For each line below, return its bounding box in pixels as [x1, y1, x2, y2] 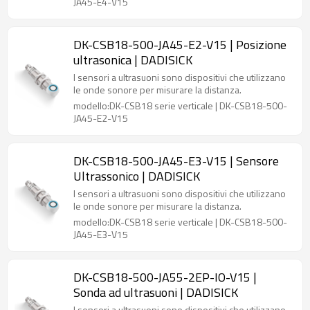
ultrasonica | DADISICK [73, 51, 192, 69]
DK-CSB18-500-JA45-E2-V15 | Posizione [73, 35, 288, 54]
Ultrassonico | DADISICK [73, 167, 200, 185]
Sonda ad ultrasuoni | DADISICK [73, 283, 238, 302]
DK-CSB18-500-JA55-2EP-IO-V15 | [73, 268, 258, 286]
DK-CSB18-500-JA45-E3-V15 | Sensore [73, 152, 280, 170]
